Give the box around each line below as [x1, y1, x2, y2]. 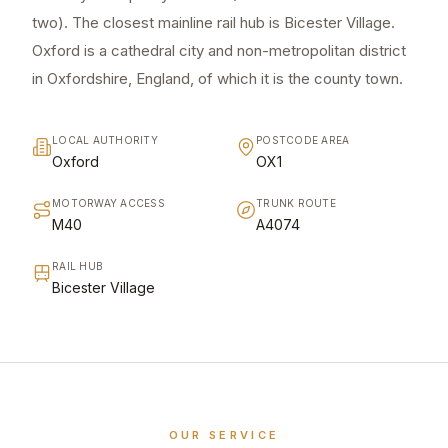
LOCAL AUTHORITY [52, 134, 158, 147]
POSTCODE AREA [256, 134, 350, 147]
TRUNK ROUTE [256, 197, 336, 210]
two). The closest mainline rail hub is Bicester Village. [32, 13, 395, 33]
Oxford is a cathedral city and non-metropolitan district [32, 41, 406, 61]
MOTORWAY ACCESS [52, 197, 165, 210]
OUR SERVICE [168, 428, 280, 443]
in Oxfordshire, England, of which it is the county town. [32, 69, 403, 89]
